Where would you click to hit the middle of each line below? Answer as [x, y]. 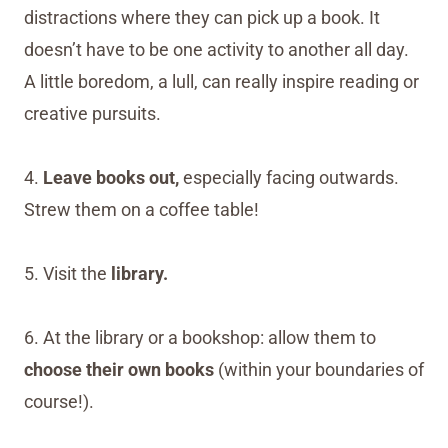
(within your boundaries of [319, 370]
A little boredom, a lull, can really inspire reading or [221, 82]
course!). [59, 402]
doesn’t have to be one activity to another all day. [216, 50]
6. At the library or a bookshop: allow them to [200, 338]
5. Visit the [67, 274]
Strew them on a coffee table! [141, 210]
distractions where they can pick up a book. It [202, 18]
